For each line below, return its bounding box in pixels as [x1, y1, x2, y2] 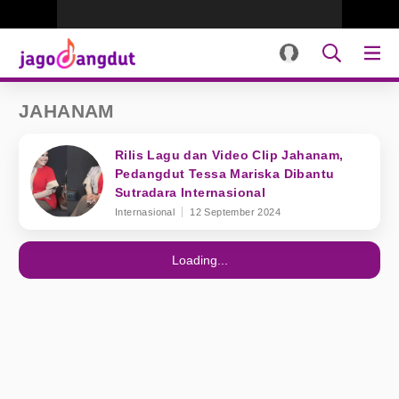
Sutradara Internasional [115, 185, 266, 199]
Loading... [171, 253, 228, 267]
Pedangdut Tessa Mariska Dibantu [115, 167, 335, 181]
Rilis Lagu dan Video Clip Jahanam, [115, 148, 344, 162]
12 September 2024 [190, 207, 281, 217]
